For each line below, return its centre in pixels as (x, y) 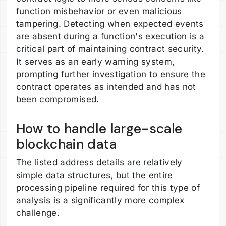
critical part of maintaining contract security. (110, 49)
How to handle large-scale (99, 128)
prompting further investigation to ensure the (111, 74)
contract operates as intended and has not (106, 87)
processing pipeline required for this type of (108, 188)
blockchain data (66, 144)
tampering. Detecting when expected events (110, 23)
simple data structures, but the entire (94, 175)
